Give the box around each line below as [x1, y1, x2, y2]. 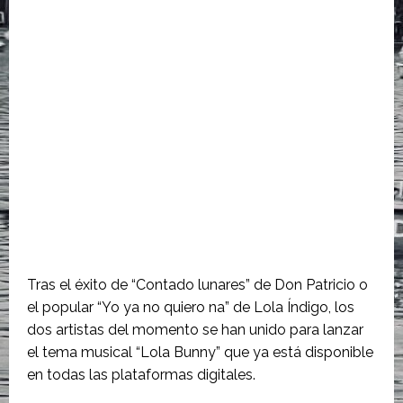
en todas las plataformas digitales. [27, 366, 255, 383]
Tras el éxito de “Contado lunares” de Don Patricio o [27, 276, 368, 293]
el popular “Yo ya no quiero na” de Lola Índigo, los [27, 299, 354, 316]
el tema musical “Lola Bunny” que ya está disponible [27, 344, 373, 361]
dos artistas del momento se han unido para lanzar [27, 321, 363, 338]
